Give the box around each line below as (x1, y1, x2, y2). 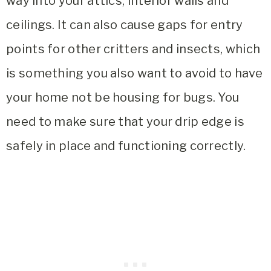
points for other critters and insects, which (6, 41, 261, 56)
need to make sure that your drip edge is (6, 114, 244, 129)
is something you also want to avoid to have (6, 65, 263, 80)
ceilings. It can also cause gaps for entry (6, 17, 243, 32)
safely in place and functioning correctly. (6, 138, 246, 153)
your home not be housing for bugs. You (6, 90, 240, 105)
